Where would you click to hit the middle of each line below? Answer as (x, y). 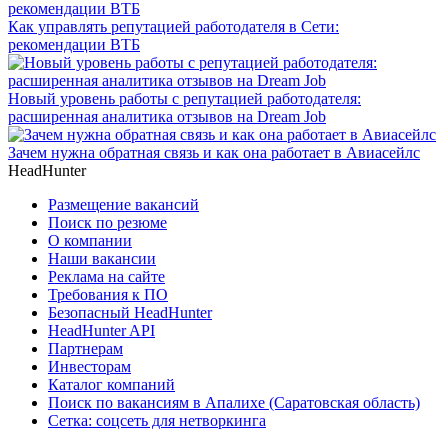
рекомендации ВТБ (74, 44)
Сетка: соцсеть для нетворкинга (157, 420)
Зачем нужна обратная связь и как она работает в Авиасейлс (214, 152)
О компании (90, 240)
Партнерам (85, 348)
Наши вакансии (102, 258)
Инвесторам (89, 366)
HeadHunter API (101, 330)
